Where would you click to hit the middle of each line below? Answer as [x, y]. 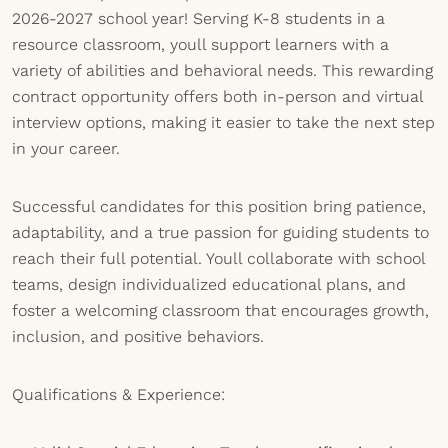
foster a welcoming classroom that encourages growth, [220, 310]
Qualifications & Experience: [118, 394]
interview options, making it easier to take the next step [223, 122]
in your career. [66, 148]
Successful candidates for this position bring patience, [219, 206]
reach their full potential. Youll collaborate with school [218, 258]
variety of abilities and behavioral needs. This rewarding [222, 70]
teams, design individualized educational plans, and [209, 284]
